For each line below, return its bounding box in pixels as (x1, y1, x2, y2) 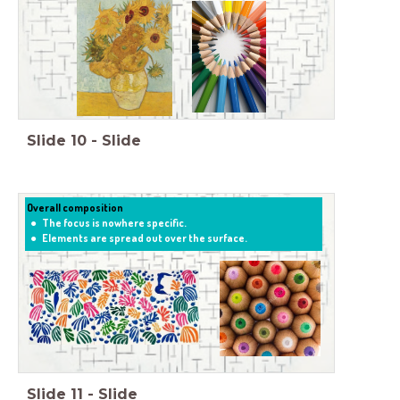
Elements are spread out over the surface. (41, 230, 247, 245)
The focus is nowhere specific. (41, 215, 187, 229)
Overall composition (27, 200, 124, 214)
